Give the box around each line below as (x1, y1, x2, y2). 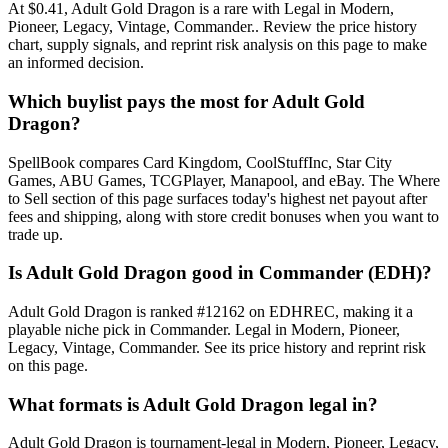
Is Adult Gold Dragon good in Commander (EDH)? (8, 262, 432, 284)
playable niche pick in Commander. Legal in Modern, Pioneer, (8, 321, 400, 339)
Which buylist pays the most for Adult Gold (8, 90, 365, 112)
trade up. (8, 225, 63, 243)
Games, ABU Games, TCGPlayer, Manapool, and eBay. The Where (8, 171, 440, 189)
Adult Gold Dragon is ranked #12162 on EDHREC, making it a (8, 303, 413, 321)
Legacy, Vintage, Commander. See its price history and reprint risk (8, 339, 426, 357)
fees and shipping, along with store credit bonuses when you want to (8, 207, 439, 225)
